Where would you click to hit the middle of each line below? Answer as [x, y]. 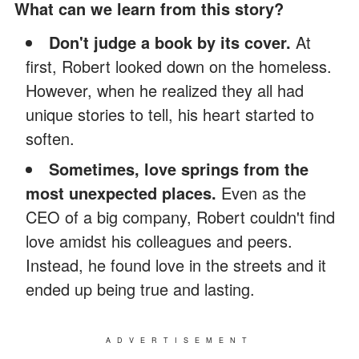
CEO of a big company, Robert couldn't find [180, 217]
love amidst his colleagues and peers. [159, 241]
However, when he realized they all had [165, 91]
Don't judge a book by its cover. [170, 42]
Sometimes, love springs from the [179, 169]
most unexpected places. [123, 193]
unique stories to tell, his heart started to [170, 115]
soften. [50, 139]
